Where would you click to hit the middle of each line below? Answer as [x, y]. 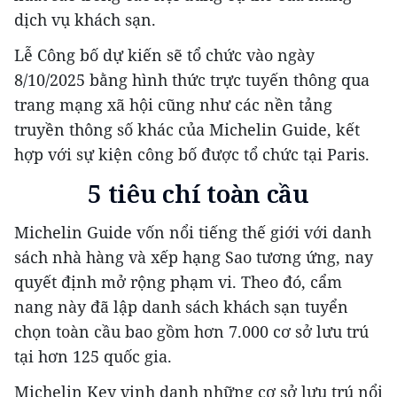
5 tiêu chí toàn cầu [198, 194]
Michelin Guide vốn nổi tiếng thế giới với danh [193, 233]
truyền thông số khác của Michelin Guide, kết [187, 130]
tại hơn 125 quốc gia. [93, 357]
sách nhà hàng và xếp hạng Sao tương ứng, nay [194, 257]
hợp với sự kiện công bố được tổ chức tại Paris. [192, 155]
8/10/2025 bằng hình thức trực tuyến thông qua [192, 80]
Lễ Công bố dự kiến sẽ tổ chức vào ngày [164, 55]
